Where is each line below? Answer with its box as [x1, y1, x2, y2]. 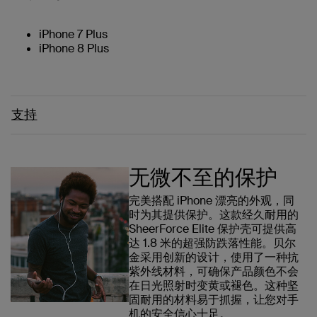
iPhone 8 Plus [39, 40, 109, 56]
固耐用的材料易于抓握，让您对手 [128, 292, 299, 307]
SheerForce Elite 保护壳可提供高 [128, 221, 296, 236]
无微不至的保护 [128, 163, 277, 191]
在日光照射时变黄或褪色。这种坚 [128, 277, 299, 293]
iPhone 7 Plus [39, 26, 108, 42]
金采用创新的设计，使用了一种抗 [128, 249, 299, 265]
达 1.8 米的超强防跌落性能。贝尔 [128, 235, 296, 250]
